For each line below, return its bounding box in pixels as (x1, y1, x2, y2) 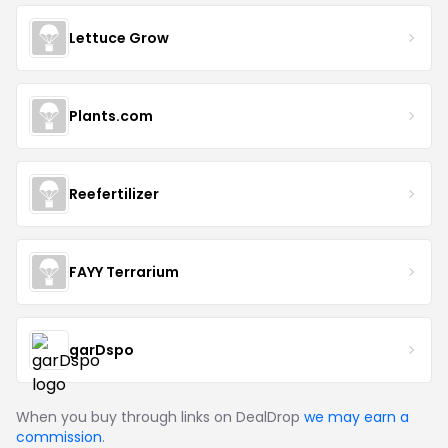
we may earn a (304, 407, 409, 427)
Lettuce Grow (69, 27, 169, 48)
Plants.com (69, 105, 153, 126)
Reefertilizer (69, 183, 159, 204)
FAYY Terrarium (69, 261, 179, 282)
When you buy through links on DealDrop (16, 407, 304, 427)
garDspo (69, 339, 134, 360)
